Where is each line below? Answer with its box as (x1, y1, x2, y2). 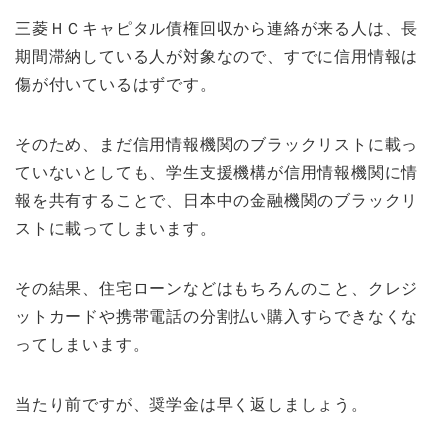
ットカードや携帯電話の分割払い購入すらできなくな (15, 307, 419, 325)
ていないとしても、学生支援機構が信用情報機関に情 (15, 163, 419, 181)
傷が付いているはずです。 (15, 75, 217, 93)
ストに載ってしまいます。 (15, 219, 217, 237)
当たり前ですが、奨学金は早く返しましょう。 (15, 395, 368, 413)
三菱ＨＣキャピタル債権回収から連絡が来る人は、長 (15, 19, 419, 37)
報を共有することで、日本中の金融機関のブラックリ (15, 191, 419, 209)
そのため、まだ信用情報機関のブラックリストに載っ (15, 135, 419, 153)
